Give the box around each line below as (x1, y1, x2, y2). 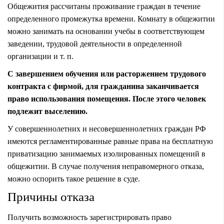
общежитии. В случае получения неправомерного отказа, (7, 161, 204, 170)
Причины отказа (7, 189, 94, 203)
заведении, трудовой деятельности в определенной (7, 39, 182, 48)
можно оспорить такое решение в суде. (7, 174, 140, 183)
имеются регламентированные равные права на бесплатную (7, 136, 213, 145)
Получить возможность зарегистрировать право (7, 212, 171, 221)
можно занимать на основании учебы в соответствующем (7, 26, 204, 35)
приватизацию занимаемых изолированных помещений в (7, 149, 205, 158)
